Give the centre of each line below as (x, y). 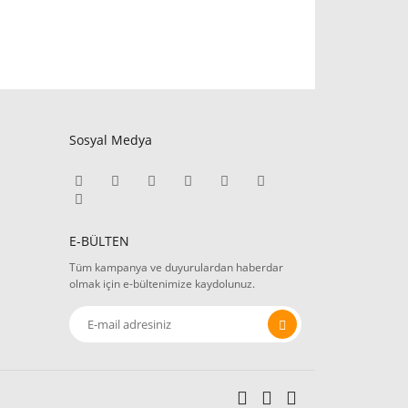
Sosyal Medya (111, 140)
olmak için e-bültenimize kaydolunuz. (162, 284)
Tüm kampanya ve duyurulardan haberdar (176, 267)
